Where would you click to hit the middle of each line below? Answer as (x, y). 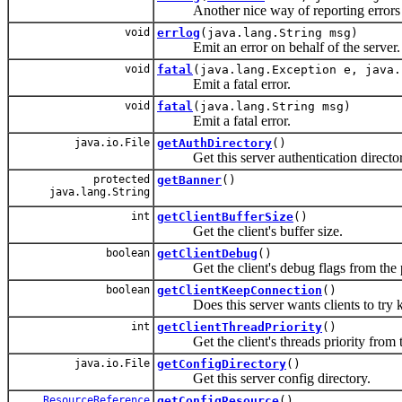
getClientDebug (207, 253)
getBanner (189, 179)
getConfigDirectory (222, 363)
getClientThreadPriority (240, 327)
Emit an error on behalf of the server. (279, 47)
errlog (179, 32)
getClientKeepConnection (240, 290)
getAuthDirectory (214, 143)
